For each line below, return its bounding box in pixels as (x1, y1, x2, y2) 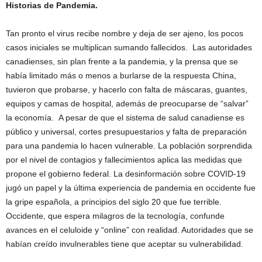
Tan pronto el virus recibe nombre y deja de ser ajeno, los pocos (6, 29, 243, 38)
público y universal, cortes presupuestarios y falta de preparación (6, 127, 247, 136)
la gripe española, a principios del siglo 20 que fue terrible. (6, 197, 222, 206)
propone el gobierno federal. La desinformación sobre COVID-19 (6, 169, 246, 178)
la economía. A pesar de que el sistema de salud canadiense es (6, 113, 244, 122)
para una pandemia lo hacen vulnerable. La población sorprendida (6, 141, 252, 150)
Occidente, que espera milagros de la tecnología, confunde (6, 211, 225, 220)
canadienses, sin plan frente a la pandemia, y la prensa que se (6, 57, 238, 66)
